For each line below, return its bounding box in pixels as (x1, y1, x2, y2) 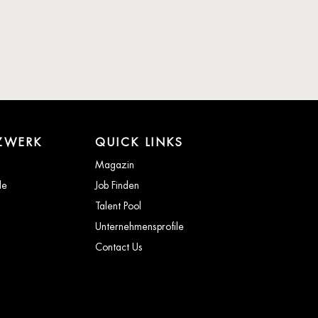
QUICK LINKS (95, 134, 185, 150)
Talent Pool (95, 199, 142, 212)
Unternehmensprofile (95, 219, 185, 233)
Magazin (95, 158, 135, 171)
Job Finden (95, 178, 140, 192)
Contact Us (95, 240, 143, 253)
